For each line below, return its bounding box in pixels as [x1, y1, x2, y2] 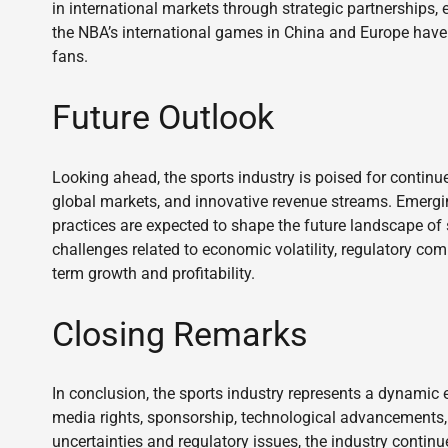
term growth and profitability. [52, 263, 255, 283]
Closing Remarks [52, 313, 308, 354]
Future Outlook [52, 97, 274, 138]
